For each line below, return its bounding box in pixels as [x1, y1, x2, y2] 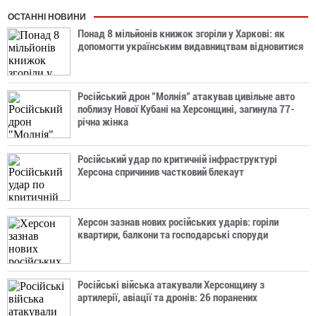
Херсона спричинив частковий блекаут [78, 166, 244, 178]
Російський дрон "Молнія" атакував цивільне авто [78, 90, 295, 103]
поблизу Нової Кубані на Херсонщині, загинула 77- [78, 103, 295, 116]
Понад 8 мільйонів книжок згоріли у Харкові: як [78, 28, 285, 40]
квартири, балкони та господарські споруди [78, 229, 268, 241]
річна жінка [78, 116, 128, 128]
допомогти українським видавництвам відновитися [78, 40, 303, 53]
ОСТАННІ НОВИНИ [8, 12, 86, 22]
